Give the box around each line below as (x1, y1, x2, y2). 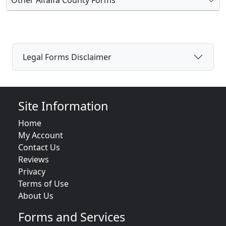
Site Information (18, 98, 108, 114)
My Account (18, 130, 63, 141)
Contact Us (18, 142, 60, 153)
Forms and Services (18, 209, 125, 225)
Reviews (18, 154, 49, 165)
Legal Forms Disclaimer (23, 51, 111, 63)
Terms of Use (18, 178, 69, 189)
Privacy (18, 166, 45, 177)
